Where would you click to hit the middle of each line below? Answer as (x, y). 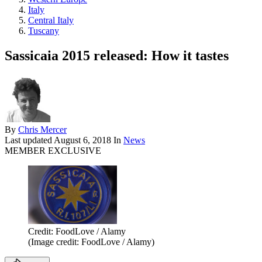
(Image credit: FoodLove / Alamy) (91, 242)
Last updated (29, 140)
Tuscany (44, 31)
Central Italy (51, 20)
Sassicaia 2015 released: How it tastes (117, 55)
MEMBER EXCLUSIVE (53, 150)
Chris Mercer (42, 129)
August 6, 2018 (82, 140)
